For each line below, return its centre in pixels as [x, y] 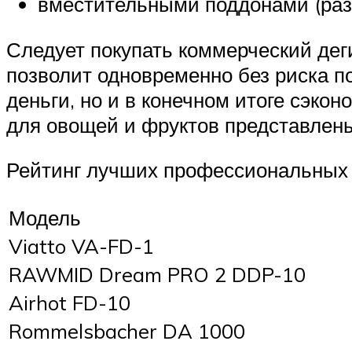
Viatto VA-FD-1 [81, 246]
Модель [45, 217]
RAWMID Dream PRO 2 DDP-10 [157, 274]
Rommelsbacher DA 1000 [127, 330]
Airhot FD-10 [70, 302]
